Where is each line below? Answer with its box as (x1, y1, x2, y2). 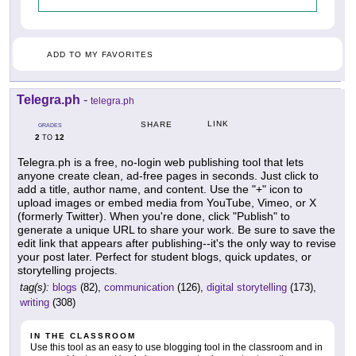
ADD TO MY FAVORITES (47, 50, 153, 60)
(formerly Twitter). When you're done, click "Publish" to (17, 210, 290, 223)
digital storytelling (207, 281, 287, 294)
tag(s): (20, 281, 49, 294)
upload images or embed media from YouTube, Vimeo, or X (17, 196, 316, 210)
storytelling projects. (17, 264, 118, 277)
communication (104, 281, 174, 294)
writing (20, 296, 49, 309)
